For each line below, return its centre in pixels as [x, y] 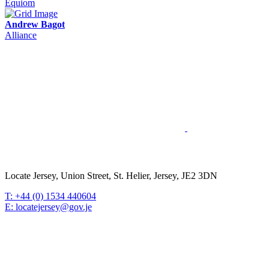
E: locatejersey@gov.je [48, 207]
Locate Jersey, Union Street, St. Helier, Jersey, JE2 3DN [111, 175]
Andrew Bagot [35, 24]
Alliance [21, 35]
